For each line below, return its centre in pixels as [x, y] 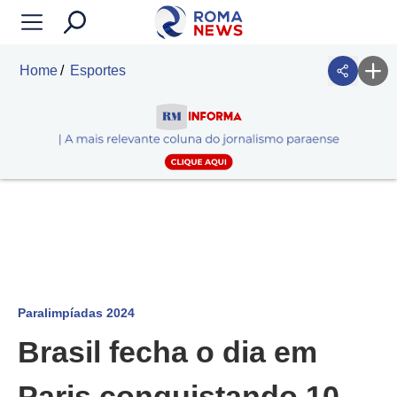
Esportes [98, 70]
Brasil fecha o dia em [167, 352]
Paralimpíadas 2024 [76, 313]
